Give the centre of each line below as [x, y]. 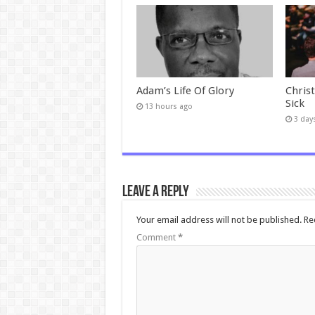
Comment [157, 237]
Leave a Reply [155, 192]
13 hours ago [168, 107]
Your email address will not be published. [219, 220]
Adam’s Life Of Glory [185, 91]
